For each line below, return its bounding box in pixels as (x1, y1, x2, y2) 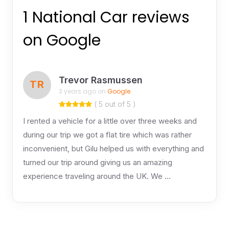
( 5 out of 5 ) (91, 99, 136, 108)
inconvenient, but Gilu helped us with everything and (22, 143, 204, 153)
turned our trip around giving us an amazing (22, 157, 172, 167)
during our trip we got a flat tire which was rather (22, 129, 192, 140)
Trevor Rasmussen (58, 75, 143, 86)
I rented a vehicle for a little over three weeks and (22, 116, 197, 126)
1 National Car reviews (22, 6, 190, 28)
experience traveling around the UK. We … (22, 171, 171, 181)
